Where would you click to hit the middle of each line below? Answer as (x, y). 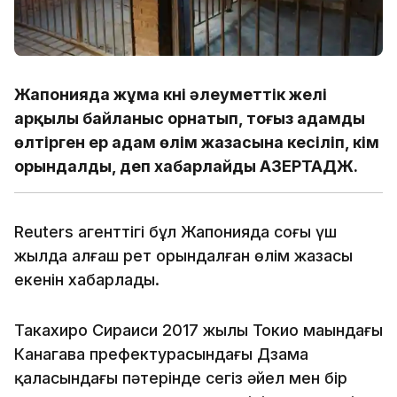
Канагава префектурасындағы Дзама (161, 354)
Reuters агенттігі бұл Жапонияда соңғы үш (175, 231)
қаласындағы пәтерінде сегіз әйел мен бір (181, 378)
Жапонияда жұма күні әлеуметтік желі (171, 94)
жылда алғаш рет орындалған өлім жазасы (183, 255)
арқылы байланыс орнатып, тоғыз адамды (190, 118)
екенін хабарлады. (87, 279)
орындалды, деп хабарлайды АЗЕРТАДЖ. (186, 166)
